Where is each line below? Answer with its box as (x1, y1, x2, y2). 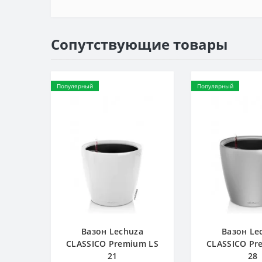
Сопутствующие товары (51, 35, 227, 54)
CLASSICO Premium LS (66, 238, 158, 249)
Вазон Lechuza (81, 226, 143, 237)
